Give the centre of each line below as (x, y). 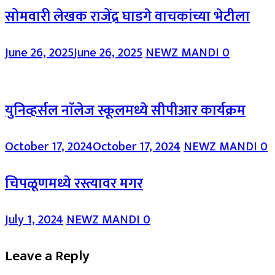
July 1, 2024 (34, 219)
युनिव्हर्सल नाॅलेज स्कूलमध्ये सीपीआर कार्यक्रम (125, 110)
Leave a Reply (47, 256)
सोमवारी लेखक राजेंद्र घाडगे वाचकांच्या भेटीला (127, 16)
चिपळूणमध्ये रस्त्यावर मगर (74, 183)
